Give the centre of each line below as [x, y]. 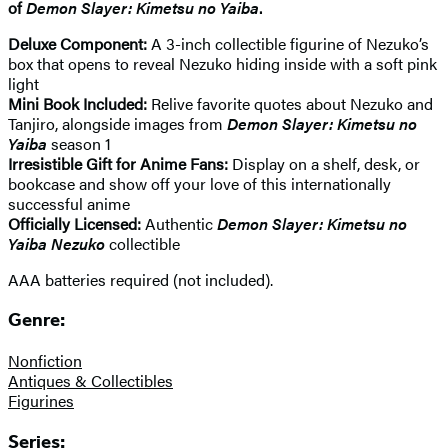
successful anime [69, 203]
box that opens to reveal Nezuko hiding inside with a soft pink [222, 63]
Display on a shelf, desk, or [326, 163]
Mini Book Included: [79, 103]
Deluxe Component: [79, 43]
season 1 [81, 143]
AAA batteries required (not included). [140, 279]
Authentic [179, 223]
